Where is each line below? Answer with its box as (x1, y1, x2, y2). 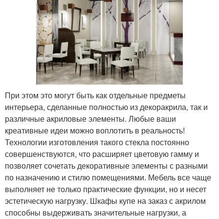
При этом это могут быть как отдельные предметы (5, 89, 186, 101)
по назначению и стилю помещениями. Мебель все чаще (5, 171, 211, 183)
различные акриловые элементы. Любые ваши (5, 112, 176, 124)
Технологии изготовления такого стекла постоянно (5, 136, 189, 148)
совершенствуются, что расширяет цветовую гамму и (5, 148, 199, 159)
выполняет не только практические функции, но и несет (5, 183, 206, 195)
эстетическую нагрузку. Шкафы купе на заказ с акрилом (5, 195, 206, 206)
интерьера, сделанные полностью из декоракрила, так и (5, 101, 208, 112)
